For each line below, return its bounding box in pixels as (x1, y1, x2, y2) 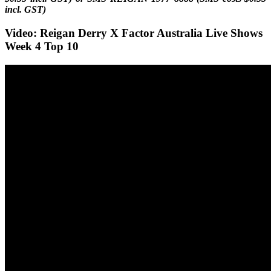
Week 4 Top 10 (5, 40, 79, 53)
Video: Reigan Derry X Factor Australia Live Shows (5, 27, 263, 40)
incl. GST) (5, 4, 46, 15)
